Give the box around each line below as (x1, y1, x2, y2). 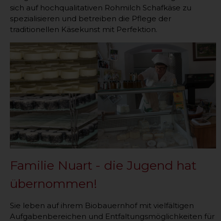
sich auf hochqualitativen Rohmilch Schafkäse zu (10, 2, 191, 12)
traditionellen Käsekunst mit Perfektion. (10, 24, 157, 34)
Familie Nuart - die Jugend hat (10, 158, 196, 173)
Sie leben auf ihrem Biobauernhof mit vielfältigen (10, 201, 194, 211)
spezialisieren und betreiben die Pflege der (10, 13, 171, 23)
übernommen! (10, 176, 97, 191)
